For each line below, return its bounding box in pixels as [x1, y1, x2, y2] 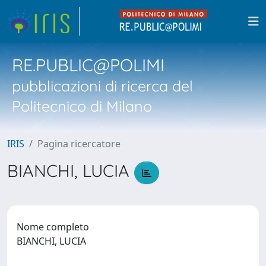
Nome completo [17, 220, 89, 233]
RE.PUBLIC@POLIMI [12, 54, 164, 75]
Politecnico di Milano [12, 97, 152, 115]
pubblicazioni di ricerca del [12, 77, 193, 95]
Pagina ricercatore [37, 137, 121, 150]
